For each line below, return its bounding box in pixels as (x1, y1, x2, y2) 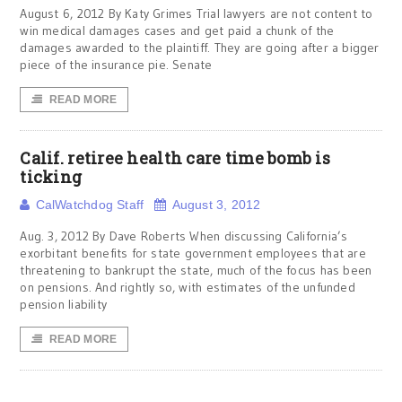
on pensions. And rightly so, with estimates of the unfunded (20, 279, 355, 295)
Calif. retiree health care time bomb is (20, 147, 330, 169)
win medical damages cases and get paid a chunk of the (20, 22, 335, 39)
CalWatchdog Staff (35, 197, 144, 212)
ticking (20, 166, 83, 188)
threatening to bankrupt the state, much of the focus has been (20, 262, 372, 278)
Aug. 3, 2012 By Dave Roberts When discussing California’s (20, 228, 348, 244)
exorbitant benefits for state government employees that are (20, 245, 366, 261)
